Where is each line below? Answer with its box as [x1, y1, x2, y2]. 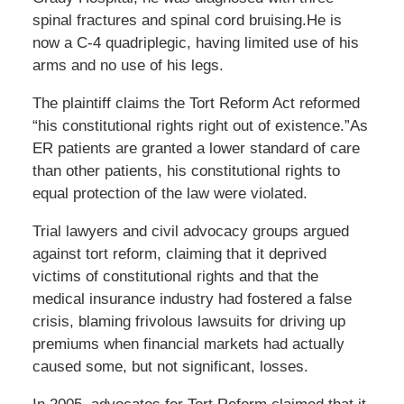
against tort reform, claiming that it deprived [32, 245, 326, 263]
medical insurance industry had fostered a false [32, 290, 352, 308]
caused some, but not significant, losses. [32, 358, 308, 376]
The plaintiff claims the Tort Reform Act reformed [32, 95, 360, 113]
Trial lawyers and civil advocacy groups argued [32, 223, 349, 241]
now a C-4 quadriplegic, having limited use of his [32, 34, 359, 52]
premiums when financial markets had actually [32, 335, 344, 353]
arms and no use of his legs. [32, 57, 224, 75]
